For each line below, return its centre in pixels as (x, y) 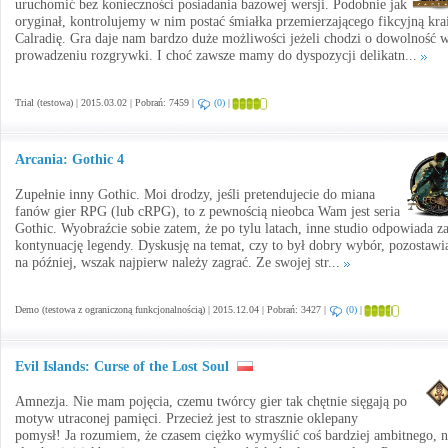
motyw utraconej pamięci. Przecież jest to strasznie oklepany (186, 418)
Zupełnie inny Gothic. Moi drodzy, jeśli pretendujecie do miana (195, 194)
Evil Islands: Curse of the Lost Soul (124, 366)
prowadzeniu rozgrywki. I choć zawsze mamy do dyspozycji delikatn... (218, 55)
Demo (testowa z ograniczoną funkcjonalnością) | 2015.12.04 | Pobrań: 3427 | (172, 309)
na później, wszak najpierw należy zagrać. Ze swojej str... (179, 262)
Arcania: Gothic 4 (69, 159)
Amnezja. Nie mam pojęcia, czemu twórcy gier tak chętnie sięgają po (211, 401)
